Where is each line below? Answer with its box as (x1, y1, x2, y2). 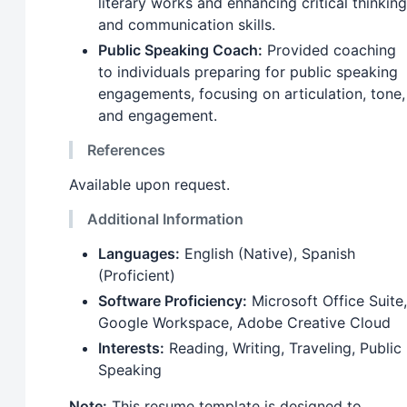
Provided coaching (263, 40, 396, 59)
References (87, 140, 165, 159)
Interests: (98, 338, 164, 357)
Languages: (98, 243, 180, 263)
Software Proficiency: (98, 291, 247, 310)
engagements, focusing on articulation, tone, (98, 84, 405, 103)
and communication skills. (98, 15, 275, 34)
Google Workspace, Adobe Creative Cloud (98, 313, 391, 332)
